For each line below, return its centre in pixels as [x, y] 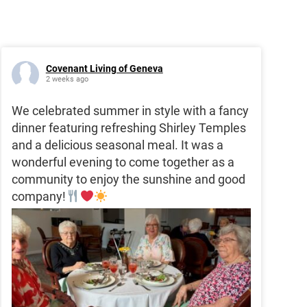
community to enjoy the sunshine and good [128, 180]
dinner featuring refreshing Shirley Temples [128, 128]
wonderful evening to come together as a [123, 162]
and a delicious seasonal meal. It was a [117, 145]
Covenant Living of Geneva [104, 69]
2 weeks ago [67, 79]
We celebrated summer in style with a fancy [130, 111]
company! [38, 197]
